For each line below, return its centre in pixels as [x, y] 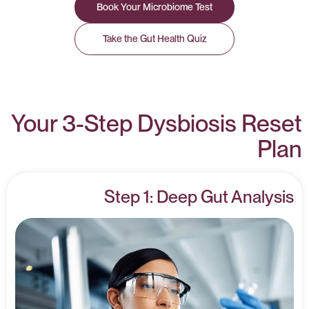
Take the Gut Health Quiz [154, 39]
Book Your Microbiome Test [154, 7]
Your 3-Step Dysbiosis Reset [157, 123]
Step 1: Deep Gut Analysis [199, 197]
